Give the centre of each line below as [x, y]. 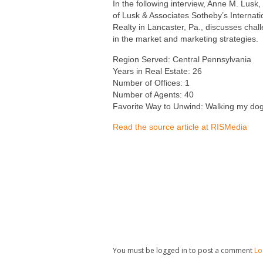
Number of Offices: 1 [151, 83]
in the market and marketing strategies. [186, 39]
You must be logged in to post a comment [183, 250]
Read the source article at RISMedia [180, 127]
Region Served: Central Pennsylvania [182, 59]
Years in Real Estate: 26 [157, 71]
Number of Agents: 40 [153, 95]
